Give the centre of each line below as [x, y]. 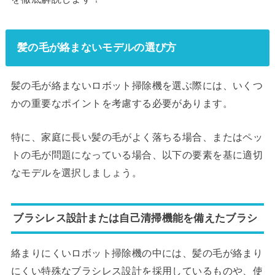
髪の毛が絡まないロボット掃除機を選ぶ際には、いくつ [137, 85]
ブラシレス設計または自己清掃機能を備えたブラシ [135, 218]
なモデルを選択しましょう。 [76, 173]
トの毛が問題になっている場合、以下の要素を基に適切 [137, 155]
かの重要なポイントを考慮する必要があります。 [122, 103]
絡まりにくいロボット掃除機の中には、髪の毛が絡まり [137, 253]
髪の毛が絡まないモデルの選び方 [97, 48]
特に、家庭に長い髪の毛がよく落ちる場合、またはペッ [137, 137]
